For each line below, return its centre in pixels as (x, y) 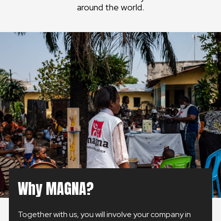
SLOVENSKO (44, 60)
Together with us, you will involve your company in (104, 215)
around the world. (110, 7)
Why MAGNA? (56, 189)
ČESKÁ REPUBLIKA (62, 83)
